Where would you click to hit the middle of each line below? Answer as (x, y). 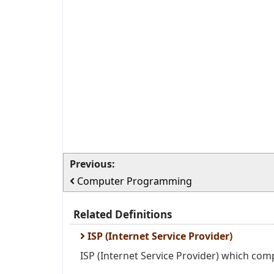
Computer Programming (135, 181)
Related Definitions (123, 214)
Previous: (92, 164)
